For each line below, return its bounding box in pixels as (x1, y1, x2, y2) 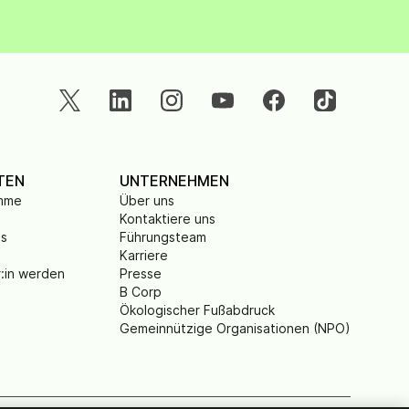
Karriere (120, 247, 168, 263)
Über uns (120, 193, 174, 208)
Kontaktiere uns (120, 211, 215, 226)
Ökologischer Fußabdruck (120, 302, 275, 318)
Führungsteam (120, 229, 206, 245)
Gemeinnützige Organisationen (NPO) (120, 320, 351, 336)
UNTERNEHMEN (120, 172, 229, 190)
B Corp (120, 284, 162, 299)
